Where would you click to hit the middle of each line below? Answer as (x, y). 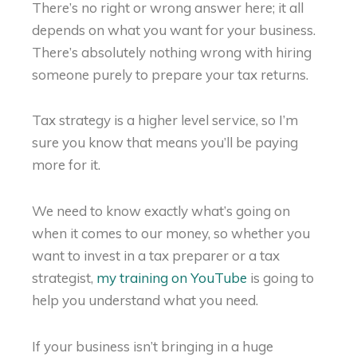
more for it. (66, 165)
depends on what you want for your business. (174, 29)
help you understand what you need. (145, 300)
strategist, (64, 278)
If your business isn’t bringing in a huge (153, 346)
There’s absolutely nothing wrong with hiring (172, 52)
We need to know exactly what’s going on (161, 211)
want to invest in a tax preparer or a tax (156, 256)
